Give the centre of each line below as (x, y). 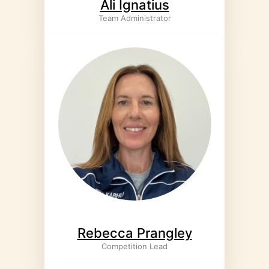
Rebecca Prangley (134, 233)
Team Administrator (134, 18)
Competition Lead (134, 246)
